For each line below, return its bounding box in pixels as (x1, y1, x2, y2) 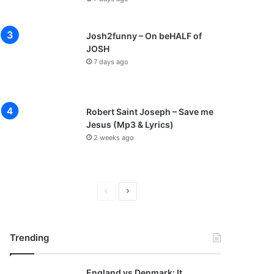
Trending (10, 232, 50, 243)
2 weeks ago (94, 133, 135, 142)
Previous (107, 186, 137, 195)
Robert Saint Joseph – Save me (86, 106, 214, 117)
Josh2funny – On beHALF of (86, 31, 202, 41)
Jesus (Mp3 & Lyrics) (86, 119, 174, 130)
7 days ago (94, 57, 129, 66)
